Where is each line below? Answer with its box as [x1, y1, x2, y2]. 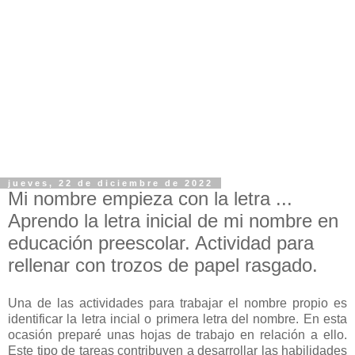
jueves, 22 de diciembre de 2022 [8, 178, 213, 188]
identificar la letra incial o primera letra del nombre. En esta [8, 311, 347, 326]
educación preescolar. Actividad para [8, 232, 314, 254]
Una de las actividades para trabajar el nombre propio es [8, 296, 347, 310]
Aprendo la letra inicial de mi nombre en [8, 210, 338, 231]
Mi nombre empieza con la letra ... [8, 188, 292, 209]
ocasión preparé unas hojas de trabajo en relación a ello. [8, 327, 347, 342]
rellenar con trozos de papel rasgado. [8, 254, 318, 276]
